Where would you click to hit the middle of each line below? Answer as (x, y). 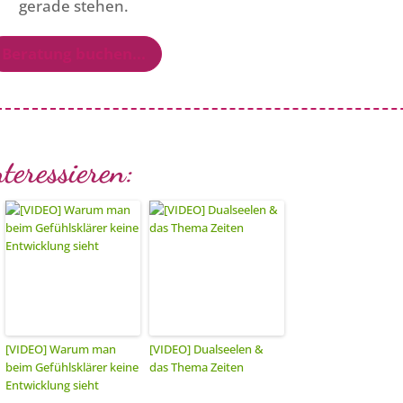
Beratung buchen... (74, 54)
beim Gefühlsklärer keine (72, 367)
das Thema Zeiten (197, 367)
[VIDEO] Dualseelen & (207, 349)
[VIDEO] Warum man (61, 349)
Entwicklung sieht (53, 385)
